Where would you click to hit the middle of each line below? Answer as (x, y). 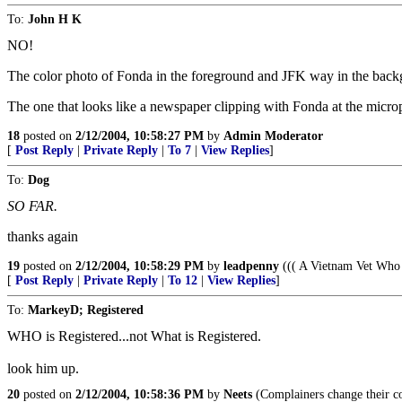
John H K (55, 19)
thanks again (43, 236)
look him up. (43, 368)
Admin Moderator (273, 136)
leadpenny (251, 266)
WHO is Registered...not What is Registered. (134, 336)
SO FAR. (32, 206)
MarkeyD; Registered (86, 310)
